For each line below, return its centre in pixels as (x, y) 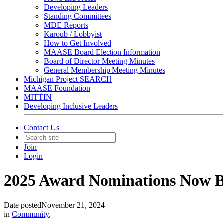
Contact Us (42, 128)
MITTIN (38, 97)
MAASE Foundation (57, 88)
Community (30, 214)
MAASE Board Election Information (102, 52)
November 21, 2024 (73, 205)
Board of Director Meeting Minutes (99, 61)
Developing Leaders (76, 7)
